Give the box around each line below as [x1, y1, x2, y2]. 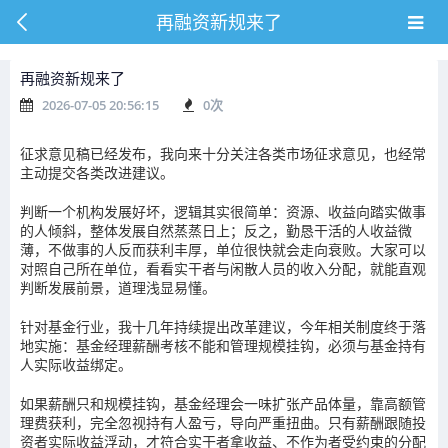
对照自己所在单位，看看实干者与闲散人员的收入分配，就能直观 [20, 259, 426, 278]
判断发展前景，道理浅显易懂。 [20, 278, 216, 297]
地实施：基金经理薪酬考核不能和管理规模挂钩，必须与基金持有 [20, 336, 426, 355]
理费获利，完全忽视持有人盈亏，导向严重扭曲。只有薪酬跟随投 [20, 413, 426, 432]
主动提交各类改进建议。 [20, 163, 174, 182]
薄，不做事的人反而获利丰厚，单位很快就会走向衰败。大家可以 [20, 240, 426, 259]
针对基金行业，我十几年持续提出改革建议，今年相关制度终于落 [20, 317, 426, 336]
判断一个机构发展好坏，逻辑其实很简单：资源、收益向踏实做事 [20, 202, 426, 221]
